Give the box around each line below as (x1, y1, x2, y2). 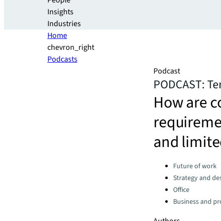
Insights (47, 6, 74, 17)
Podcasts (47, 54, 77, 65)
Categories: (153, 159, 191, 168)
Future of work (173, 161, 217, 171)
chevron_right (47, 42, 94, 53)
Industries (47, 18, 81, 29)
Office (173, 185, 189, 195)
